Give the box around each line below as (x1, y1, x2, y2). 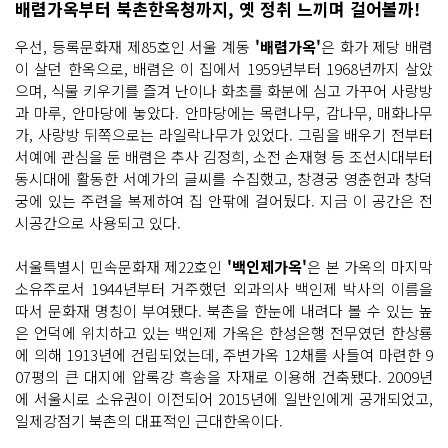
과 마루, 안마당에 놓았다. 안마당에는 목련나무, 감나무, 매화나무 (15, 101, 433, 123)
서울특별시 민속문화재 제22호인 (15, 255, 227, 277)
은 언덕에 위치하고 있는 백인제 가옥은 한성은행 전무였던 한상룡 (15, 321, 433, 343)
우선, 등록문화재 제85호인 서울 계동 (15, 35, 255, 57)
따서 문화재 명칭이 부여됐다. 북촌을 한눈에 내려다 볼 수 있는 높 (15, 299, 433, 321)
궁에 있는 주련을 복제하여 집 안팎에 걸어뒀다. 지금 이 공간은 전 (15, 189, 433, 211)
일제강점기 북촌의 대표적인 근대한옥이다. (15, 409, 283, 431)
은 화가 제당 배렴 (320, 35, 433, 57)
